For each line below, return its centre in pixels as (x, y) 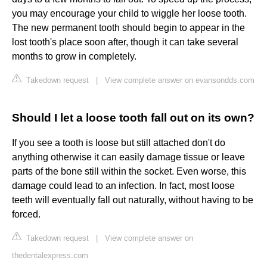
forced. (26, 215)
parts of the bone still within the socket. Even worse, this (129, 172)
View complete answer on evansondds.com (180, 80)
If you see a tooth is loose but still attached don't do (119, 143)
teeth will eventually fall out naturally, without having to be (133, 200)
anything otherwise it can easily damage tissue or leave (128, 157)
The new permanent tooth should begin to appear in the (128, 28)
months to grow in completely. (74, 57)
